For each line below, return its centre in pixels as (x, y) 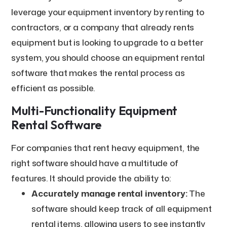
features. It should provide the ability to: (91, 178)
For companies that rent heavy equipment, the (106, 147)
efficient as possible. (53, 88)
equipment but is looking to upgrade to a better (107, 42)
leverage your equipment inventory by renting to (108, 12)
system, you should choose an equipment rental (108, 57)
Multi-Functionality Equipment (94, 110)
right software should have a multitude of (95, 163)
